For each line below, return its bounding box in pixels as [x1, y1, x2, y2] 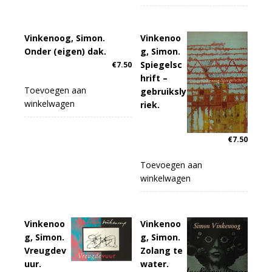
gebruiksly [140, 85, 187, 97]
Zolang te [140, 244, 183, 256]
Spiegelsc [140, 58, 183, 70]
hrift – [140, 72, 168, 84]
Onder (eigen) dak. [24, 45, 106, 57]
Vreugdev [24, 244, 66, 256]
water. [140, 257, 169, 270]
